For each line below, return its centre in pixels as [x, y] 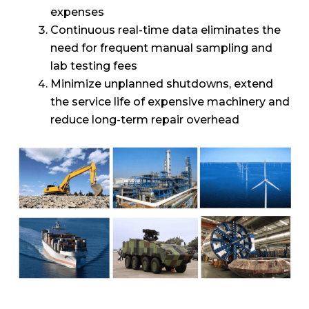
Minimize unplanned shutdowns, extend [162, 84]
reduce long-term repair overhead [145, 120]
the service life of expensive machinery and [170, 102]
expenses [77, 12]
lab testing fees [94, 66]
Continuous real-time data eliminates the [166, 30]
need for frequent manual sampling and [161, 48]
